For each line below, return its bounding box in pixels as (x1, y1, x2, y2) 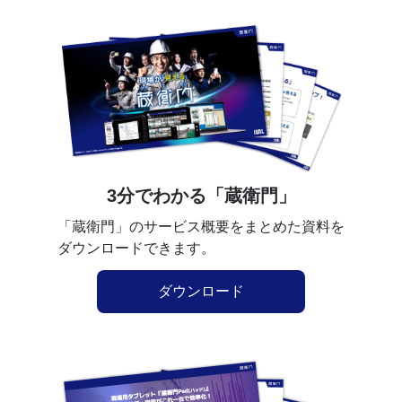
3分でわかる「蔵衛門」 (106, 186, 296, 206)
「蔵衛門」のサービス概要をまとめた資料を (57, 219, 345, 235)
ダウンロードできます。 (57, 240, 215, 257)
